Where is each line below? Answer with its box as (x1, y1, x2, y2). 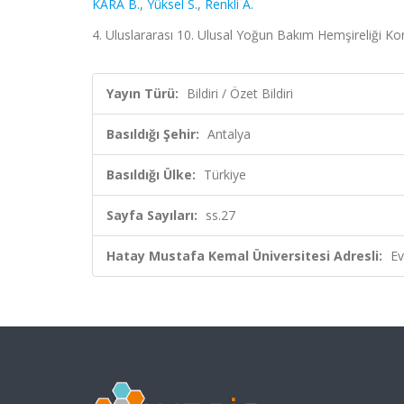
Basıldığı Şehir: (106, 125, 199, 142)
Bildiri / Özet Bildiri (187, 85, 293, 102)
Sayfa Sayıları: (106, 207, 197, 224)
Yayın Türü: (106, 85, 179, 102)
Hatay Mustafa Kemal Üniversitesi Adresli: (106, 247, 382, 264)
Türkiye (204, 166, 246, 183)
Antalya (207, 125, 251, 142)
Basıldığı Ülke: (106, 166, 196, 183)
